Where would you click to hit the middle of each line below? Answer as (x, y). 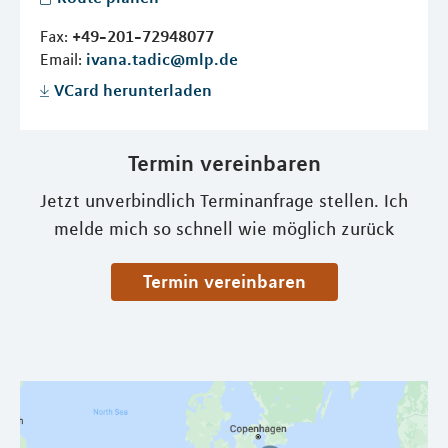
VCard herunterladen (133, 90)
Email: (63, 59)
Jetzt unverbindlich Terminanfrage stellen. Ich (224, 201)
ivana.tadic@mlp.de (162, 59)
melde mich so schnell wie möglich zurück (224, 229)
